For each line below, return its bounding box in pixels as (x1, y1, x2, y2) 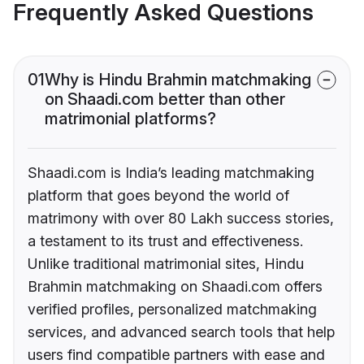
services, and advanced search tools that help (28, 323, 335, 341)
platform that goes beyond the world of (28, 187, 289, 205)
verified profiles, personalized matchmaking (28, 301, 317, 318)
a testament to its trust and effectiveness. (28, 232, 303, 250)
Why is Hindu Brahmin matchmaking (45, 70, 311, 90)
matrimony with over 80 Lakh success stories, (28, 210, 334, 227)
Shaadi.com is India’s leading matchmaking (28, 164, 314, 182)
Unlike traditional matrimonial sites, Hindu (28, 255, 304, 273)
